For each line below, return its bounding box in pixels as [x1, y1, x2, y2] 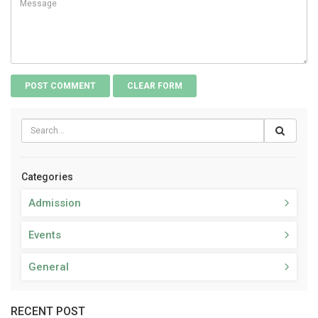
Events [28, 228, 61, 241]
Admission [28, 196, 81, 209]
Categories [21, 170, 73, 182]
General [28, 260, 69, 273]
